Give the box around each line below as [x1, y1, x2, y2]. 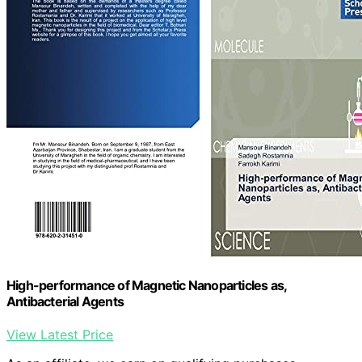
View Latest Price [6, 326, 113, 343]
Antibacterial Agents [6, 293, 124, 310]
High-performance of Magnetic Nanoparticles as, [6, 277, 287, 294]
